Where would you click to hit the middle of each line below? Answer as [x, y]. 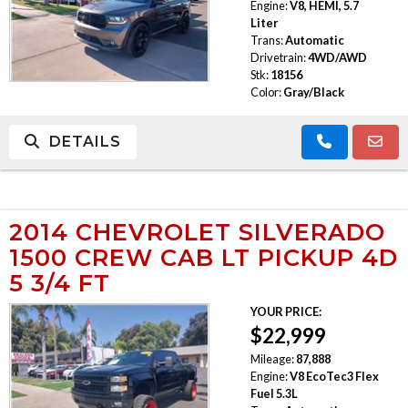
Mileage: [272, 358]
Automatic [314, 40]
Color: [265, 92]
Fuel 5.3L [274, 393]
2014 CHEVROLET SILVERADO [197, 231]
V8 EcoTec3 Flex [334, 376]
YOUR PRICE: [286, 311]
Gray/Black [313, 92]
